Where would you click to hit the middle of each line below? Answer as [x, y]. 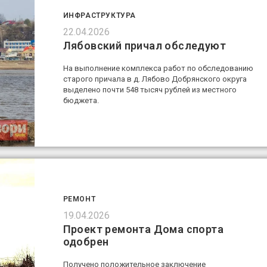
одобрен [86, 241]
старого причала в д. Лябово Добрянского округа [155, 79]
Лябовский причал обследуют [144, 46]
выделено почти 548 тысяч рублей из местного [150, 90]
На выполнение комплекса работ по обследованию [158, 69]
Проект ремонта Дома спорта [143, 229]
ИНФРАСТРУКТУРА [99, 16]
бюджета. [81, 101]
